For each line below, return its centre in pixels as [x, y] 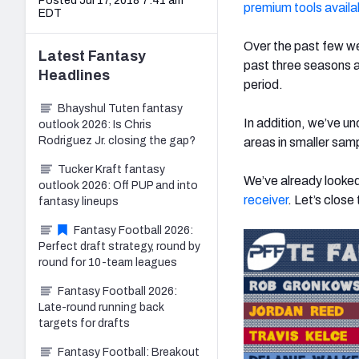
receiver [266, 200]
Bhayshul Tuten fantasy [120, 108]
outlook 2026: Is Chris [95, 124]
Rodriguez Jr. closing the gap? [117, 140]
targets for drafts [84, 323]
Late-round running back [101, 307]
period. [263, 84]
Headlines [74, 75]
